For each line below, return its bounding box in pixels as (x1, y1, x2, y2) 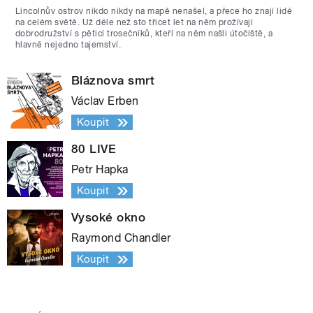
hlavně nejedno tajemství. (15, 40, 121, 50)
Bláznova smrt (71, 73, 155, 88)
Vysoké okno (71, 210, 146, 225)
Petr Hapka (71, 163, 129, 177)
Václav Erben (71, 94, 139, 108)
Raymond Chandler (71, 231, 171, 245)
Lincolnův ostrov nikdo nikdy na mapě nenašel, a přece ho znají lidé (15, 6, 293, 17)
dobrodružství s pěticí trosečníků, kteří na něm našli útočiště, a (15, 29, 273, 39)
